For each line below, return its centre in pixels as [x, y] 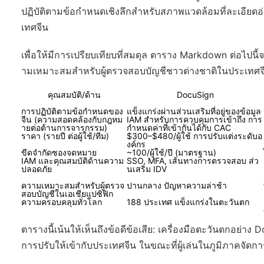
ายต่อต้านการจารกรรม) [64, 128]
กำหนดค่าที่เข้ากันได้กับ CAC [179, 128]
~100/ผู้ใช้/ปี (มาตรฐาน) [171, 153]
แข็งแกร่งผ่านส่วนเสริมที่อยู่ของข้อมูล [194, 111]
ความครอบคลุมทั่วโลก [62, 202]
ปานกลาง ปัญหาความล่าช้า [177, 186]
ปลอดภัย [37, 169]
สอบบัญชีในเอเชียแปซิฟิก [67, 194]
